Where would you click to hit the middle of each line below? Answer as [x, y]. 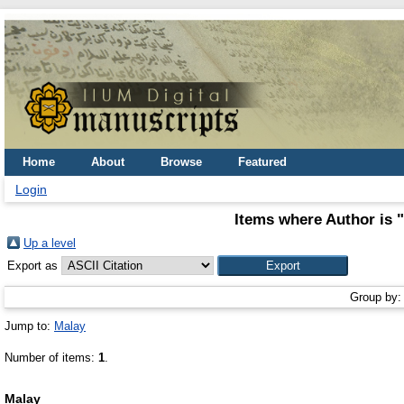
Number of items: [51, 358]
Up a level [50, 243]
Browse [181, 162]
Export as [34, 266]
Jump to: [29, 326]
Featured [262, 162]
